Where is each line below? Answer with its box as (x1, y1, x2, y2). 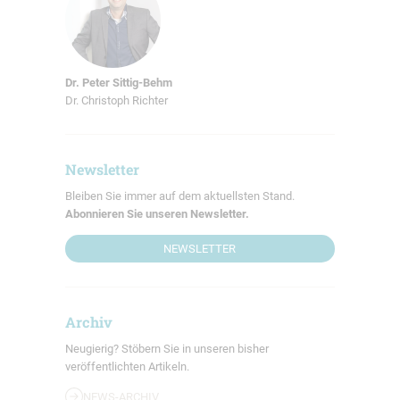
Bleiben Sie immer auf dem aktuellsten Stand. (64, 188, 295, 203)
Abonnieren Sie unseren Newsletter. (64, 206, 249, 221)
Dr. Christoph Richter (64, 94, 168, 108)
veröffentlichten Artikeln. (64, 359, 189, 373)
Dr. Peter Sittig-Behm (64, 76, 172, 90)
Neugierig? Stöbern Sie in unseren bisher (64, 341, 269, 355)
